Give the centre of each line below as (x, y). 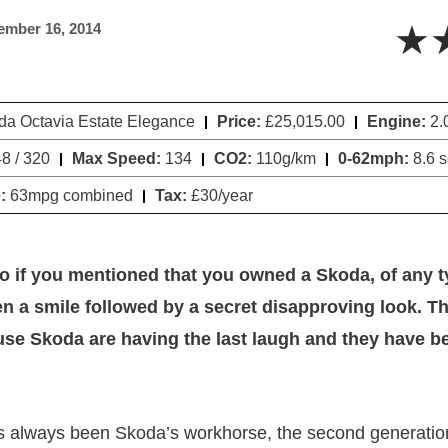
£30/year (220, 195)
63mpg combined (69, 195)
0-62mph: (373, 158)
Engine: (396, 121)
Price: (239, 121)
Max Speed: (116, 158)
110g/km (284, 158)
